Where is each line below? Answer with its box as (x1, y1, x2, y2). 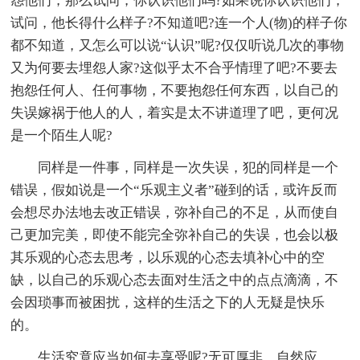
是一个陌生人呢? (10, 127, 113, 143)
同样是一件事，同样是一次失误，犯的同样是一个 (38, 159, 339, 175)
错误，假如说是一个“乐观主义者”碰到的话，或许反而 (10, 182, 338, 198)
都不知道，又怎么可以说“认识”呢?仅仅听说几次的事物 (10, 37, 345, 53)
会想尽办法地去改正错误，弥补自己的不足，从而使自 (10, 204, 339, 220)
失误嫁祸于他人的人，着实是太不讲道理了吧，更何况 (10, 104, 339, 121)
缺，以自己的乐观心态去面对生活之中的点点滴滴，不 (10, 272, 339, 288)
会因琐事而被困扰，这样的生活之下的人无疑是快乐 (10, 294, 325, 310)
